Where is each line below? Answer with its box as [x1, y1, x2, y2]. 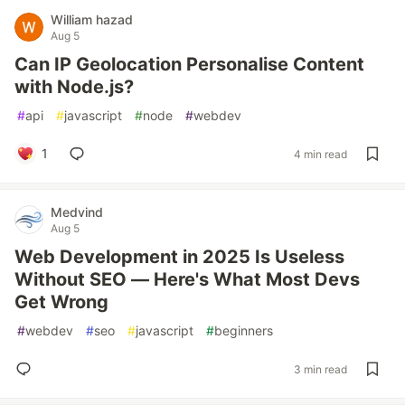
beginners [214, 323, 273, 338]
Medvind [51, 204, 103, 220]
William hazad [51, 12, 133, 27]
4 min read [294, 146, 347, 161]
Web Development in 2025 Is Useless [14, 246, 344, 268]
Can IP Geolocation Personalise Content [14, 53, 364, 75]
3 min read [294, 362, 347, 376]
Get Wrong [14, 291, 108, 313]
